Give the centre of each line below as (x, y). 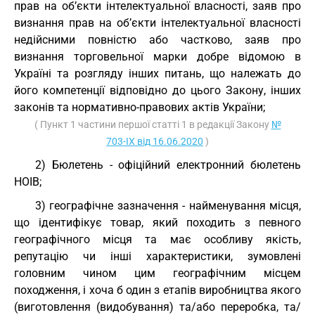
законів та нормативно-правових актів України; (140, 107)
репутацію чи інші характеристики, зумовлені (157, 256)
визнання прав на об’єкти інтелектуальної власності (157, 23)
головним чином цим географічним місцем (157, 273)
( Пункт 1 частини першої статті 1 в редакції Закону (153, 124)
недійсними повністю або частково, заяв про (157, 40)
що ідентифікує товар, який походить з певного (157, 223)
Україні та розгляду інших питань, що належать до (157, 73)
